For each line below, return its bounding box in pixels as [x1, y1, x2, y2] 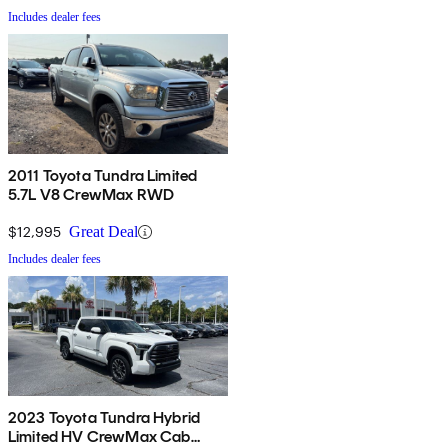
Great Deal [69, 223, 138, 241]
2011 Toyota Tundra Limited [8, 166, 198, 186]
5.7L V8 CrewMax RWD [8, 185, 175, 205]
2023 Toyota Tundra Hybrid [8, 408, 200, 428]
